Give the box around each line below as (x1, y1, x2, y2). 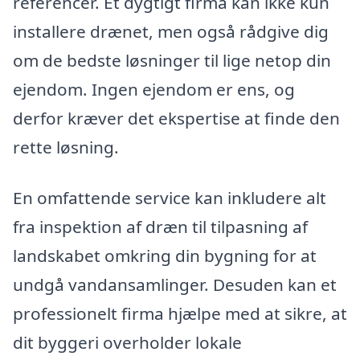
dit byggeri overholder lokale (13, 331, 242, 354)
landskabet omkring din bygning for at (13, 244, 317, 268)
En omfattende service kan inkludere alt (13, 186, 326, 210)
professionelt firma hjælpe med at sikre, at (13, 302, 347, 325)
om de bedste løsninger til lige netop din (13, 48, 331, 72)
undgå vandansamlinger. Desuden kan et (13, 273, 337, 297)
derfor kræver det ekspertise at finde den (13, 106, 340, 129)
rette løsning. (13, 135, 119, 158)
